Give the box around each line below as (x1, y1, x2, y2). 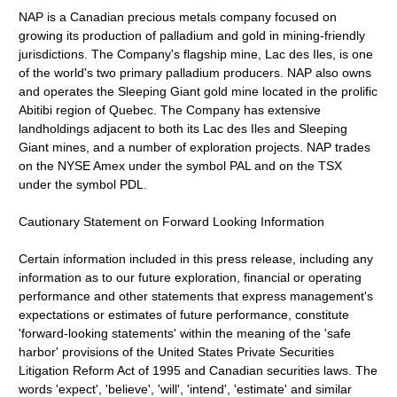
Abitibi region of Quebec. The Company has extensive (19, 103, 322, 117)
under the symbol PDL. (19, 177, 148, 191)
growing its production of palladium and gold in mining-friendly (19, 28, 366, 43)
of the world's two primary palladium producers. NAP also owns (19, 66, 372, 80)
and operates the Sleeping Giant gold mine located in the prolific (19, 84, 378, 98)
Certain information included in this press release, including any (19, 252, 374, 266)
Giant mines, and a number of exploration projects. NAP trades (19, 140, 371, 154)
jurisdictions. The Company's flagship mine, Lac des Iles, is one (19, 47, 374, 61)
